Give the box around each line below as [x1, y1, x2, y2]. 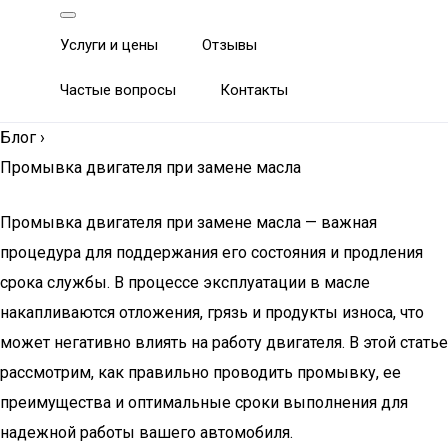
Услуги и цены [60, 36, 158, 54]
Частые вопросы [60, 81, 176, 99]
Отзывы [202, 36, 257, 54]
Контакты [220, 81, 288, 99]
